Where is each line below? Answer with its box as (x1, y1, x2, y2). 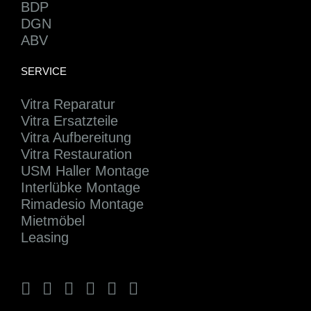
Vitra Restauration (21, 146, 132, 162)
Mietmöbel (21, 212, 85, 228)
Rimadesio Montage (21, 196, 144, 212)
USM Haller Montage (21, 162, 149, 178)
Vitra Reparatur (21, 96, 115, 112)
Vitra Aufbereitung (21, 129, 131, 145)
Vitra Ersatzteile (21, 112, 118, 128)
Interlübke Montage (21, 179, 140, 195)
